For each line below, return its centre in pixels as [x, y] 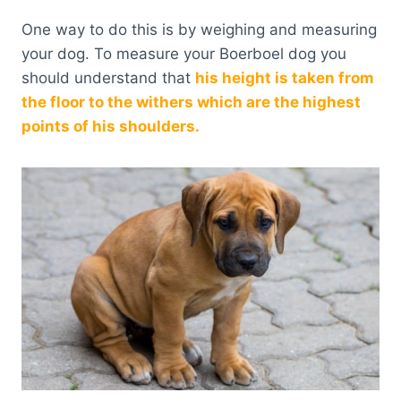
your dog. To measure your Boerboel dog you [184, 54]
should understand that [108, 78]
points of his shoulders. [111, 127]
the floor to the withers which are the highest [191, 102]
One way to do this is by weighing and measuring [199, 30]
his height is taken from [285, 78]
